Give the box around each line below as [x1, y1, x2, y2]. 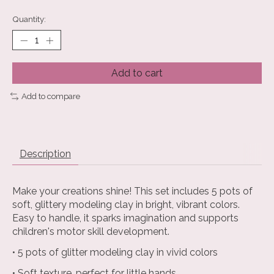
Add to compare [21, 91, 80, 102]
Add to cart [111, 67, 163, 80]
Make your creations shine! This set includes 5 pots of [12, 185, 253, 197]
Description [20, 147, 71, 160]
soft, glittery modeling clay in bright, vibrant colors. [12, 198, 240, 210]
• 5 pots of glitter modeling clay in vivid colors [12, 246, 218, 258]
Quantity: [12, 14, 46, 24]
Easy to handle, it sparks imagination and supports [12, 212, 239, 224]
